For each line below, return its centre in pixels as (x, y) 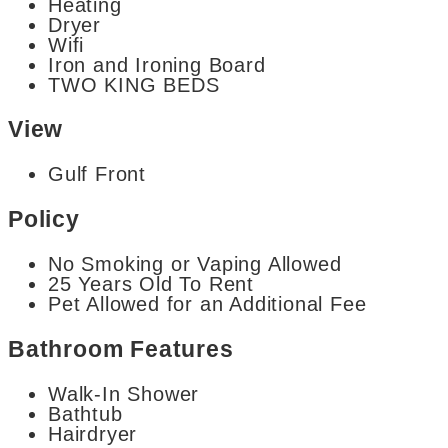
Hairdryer (93, 433)
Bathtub (85, 413)
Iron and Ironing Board (157, 64)
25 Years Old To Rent (151, 284)
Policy (44, 218)
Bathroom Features (121, 348)
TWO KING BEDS (134, 84)
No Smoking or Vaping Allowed (195, 264)
